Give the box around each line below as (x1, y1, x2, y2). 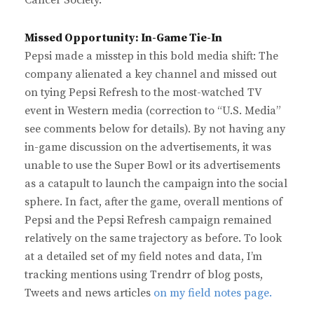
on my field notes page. (153, 286, 272, 301)
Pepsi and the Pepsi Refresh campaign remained (25, 213, 272, 228)
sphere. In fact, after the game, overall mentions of (25, 195, 282, 210)
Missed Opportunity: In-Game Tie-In (25, 31, 222, 46)
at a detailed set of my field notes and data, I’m (25, 250, 262, 264)
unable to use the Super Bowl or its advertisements (25, 158, 280, 173)
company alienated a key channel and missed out (25, 67, 277, 82)
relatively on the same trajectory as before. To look (25, 231, 282, 246)
